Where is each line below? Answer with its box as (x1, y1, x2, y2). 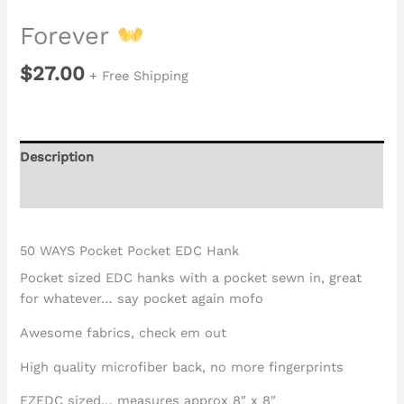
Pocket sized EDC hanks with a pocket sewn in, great (20, 270, 363, 287)
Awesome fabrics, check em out (20, 325, 227, 341)
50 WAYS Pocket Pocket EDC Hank (20, 243, 240, 260)
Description (20, 149, 95, 165)
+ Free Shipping (89, 68, 189, 84)
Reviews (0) (20, 182, 95, 199)
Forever (20, 22, 117, 51)
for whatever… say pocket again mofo (20, 290, 264, 308)
